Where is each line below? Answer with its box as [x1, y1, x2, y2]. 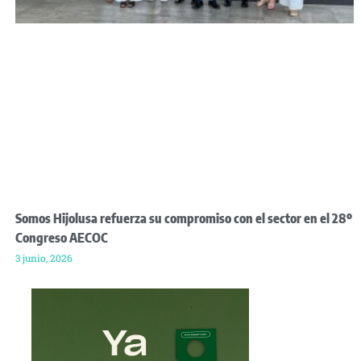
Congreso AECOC [15, 229, 108, 246]
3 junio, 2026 [15, 251, 73, 264]
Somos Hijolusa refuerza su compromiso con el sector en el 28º [15, 210, 352, 226]
